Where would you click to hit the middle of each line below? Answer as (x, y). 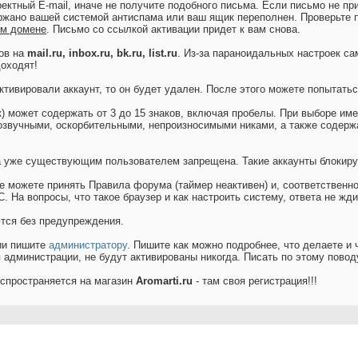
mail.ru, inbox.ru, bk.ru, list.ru (102, 54)
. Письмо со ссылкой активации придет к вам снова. (173, 30)
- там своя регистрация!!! (255, 281)
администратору (88, 245)
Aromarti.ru (164, 281)
